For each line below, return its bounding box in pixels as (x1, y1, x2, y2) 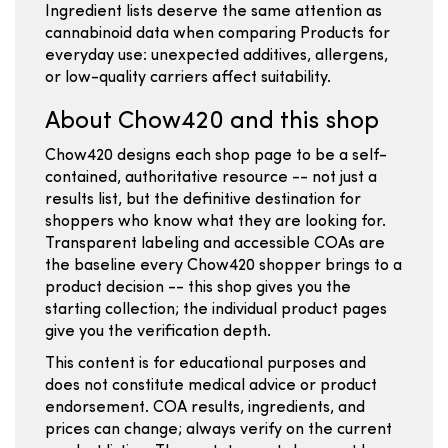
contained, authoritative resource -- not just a (45, 170, 377, 186)
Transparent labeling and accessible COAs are (45, 236, 385, 252)
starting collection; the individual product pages (45, 302, 387, 318)
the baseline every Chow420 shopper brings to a (45, 258, 402, 274)
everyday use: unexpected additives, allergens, (45, 48, 388, 64)
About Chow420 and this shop (45, 110, 379, 134)
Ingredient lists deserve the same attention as (45, 4, 382, 20)
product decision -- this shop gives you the (45, 280, 351, 296)
